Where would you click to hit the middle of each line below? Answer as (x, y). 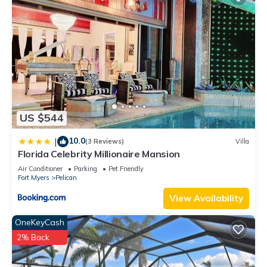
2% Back (33, 237)
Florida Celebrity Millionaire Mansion (99, 153)
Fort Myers (34, 177)
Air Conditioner (40, 168)
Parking (86, 168)
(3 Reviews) (105, 142)
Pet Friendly (126, 168)
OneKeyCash (40, 222)
